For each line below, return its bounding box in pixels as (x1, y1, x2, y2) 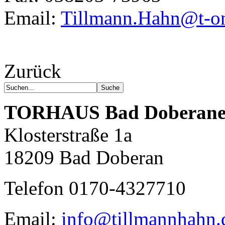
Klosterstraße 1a (4, 124, 132, 146)
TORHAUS (4, 101, 100, 123)
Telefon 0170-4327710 (4, 177, 186, 199)
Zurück (4, 60, 61, 82)
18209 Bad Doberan (4, 146, 164, 168)
